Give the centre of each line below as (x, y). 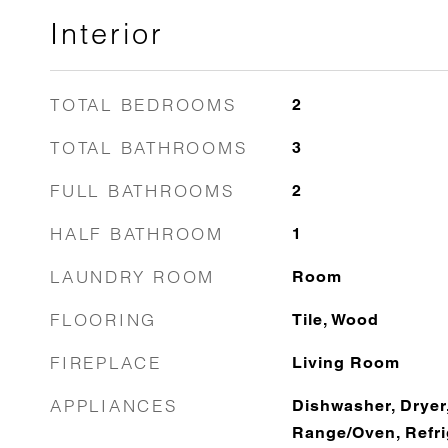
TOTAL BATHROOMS (149, 147)
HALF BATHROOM (137, 233)
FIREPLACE (106, 362)
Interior (107, 33)
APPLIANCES (114, 405)
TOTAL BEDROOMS (143, 104)
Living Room (345, 362)
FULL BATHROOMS (142, 190)
